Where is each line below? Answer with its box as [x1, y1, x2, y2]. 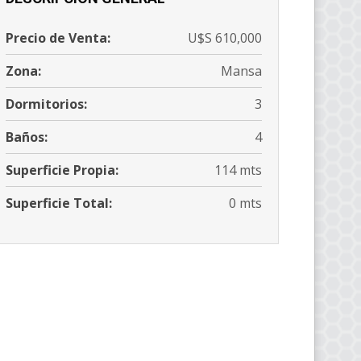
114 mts [214, 161, 262, 180]
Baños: [6, 128, 48, 147]
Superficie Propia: [6, 161, 118, 180]
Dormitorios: [6, 95, 87, 114]
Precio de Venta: [6, 29, 110, 48]
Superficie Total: [6, 194, 112, 213]
